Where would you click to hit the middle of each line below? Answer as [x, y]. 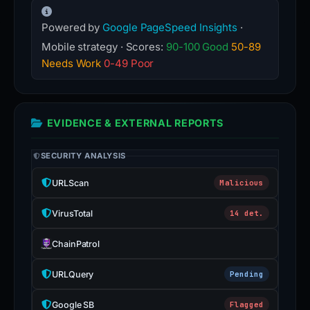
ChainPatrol [76, 244]
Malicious [241, 182]
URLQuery [73, 274]
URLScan [71, 183]
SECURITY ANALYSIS [83, 156]
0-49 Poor [129, 63]
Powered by [72, 27]
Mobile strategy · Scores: [104, 47]
